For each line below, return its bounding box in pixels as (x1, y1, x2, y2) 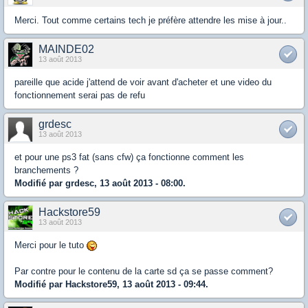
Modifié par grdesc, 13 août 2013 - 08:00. (14, 177, 186, 188)
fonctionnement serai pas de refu (14, 89, 145, 100)
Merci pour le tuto (14, 239, 87, 250)
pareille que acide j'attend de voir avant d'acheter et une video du (14, 76, 272, 87)
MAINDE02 (38, 43, 94, 55)
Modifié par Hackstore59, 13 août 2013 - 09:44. (14, 278, 208, 289)
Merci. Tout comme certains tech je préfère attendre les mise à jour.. (14, 14, 287, 25)
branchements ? (14, 164, 78, 175)
